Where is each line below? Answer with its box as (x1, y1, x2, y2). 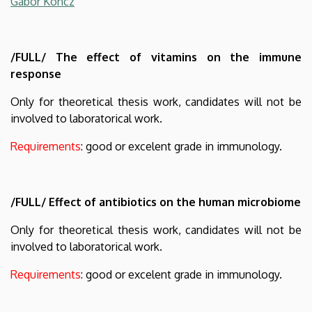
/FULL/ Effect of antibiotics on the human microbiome (10, 194, 301, 209)
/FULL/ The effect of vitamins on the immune (10, 49, 302, 64)
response (10, 66, 61, 81)
